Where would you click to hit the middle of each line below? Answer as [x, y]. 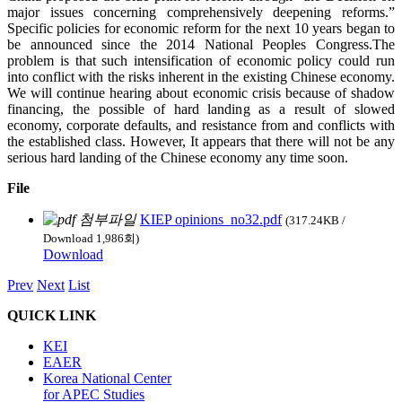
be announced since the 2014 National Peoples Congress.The [201, 45]
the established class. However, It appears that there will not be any [201, 142]
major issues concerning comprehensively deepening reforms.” [201, 13]
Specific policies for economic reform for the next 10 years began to [201, 29]
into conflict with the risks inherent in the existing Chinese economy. [201, 77]
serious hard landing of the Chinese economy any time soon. [178, 158]
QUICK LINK [52, 316]
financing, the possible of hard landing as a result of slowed [201, 109]
